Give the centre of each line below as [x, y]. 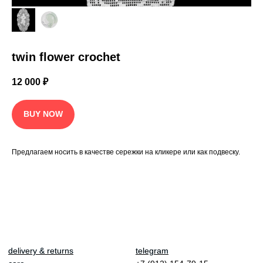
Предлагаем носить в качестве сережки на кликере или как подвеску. [126, 152]
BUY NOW [43, 114]
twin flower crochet [66, 57]
